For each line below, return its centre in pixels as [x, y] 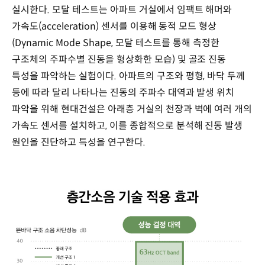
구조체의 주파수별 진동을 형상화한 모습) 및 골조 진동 [119, 59]
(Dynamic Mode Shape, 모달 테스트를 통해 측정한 [116, 43]
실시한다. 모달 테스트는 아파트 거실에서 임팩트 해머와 [122, 9]
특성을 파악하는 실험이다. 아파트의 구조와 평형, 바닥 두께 [129, 76]
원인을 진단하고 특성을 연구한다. [79, 142]
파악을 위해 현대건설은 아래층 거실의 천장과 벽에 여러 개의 [132, 109]
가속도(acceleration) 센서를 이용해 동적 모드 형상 [114, 26]
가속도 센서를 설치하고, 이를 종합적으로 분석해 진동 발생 [127, 125]
